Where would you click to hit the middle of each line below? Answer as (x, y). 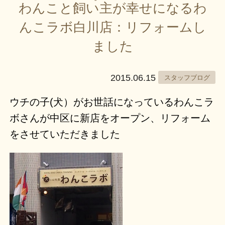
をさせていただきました (65, 134)
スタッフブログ (187, 77)
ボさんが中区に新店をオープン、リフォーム (110, 118)
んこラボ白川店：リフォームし (113, 27)
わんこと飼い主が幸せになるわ (113, 8)
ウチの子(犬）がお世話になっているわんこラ (112, 102)
